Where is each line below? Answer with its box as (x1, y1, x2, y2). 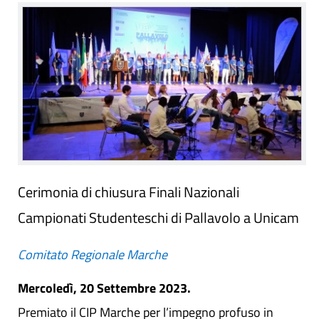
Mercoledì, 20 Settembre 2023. (18, 278, 191, 298)
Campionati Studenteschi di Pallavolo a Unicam (18, 206, 299, 229)
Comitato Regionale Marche (18, 244, 167, 264)
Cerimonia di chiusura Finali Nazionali (18, 180, 239, 203)
